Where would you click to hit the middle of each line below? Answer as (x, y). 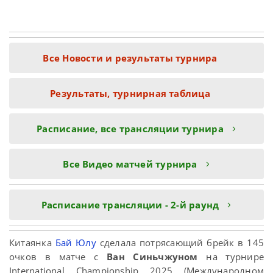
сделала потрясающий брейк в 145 (180, 243)
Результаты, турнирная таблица (130, 93)
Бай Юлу (76, 243)
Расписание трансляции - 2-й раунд (130, 205)
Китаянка (32, 243)
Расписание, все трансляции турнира (130, 129)
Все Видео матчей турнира (130, 164)
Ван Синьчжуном (152, 257)
